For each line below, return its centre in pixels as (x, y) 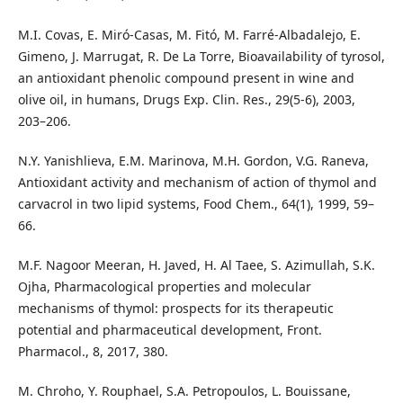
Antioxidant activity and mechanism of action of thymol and (197, 182)
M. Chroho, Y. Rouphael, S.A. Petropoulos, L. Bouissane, (184, 390)
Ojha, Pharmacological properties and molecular (164, 286)
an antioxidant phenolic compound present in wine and (186, 77)
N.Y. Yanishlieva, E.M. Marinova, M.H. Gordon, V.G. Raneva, (193, 160)
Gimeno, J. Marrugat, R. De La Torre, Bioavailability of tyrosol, (201, 56)
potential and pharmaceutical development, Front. (170, 329)
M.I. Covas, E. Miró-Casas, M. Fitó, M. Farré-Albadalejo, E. (189, 34)
